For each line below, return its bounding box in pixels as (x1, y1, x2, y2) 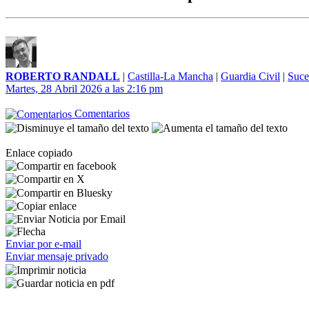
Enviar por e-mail (6, 238, 81, 250)
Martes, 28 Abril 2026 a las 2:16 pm (6, 83, 163, 94)
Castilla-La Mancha (128, 70, 213, 82)
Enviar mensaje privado (6, 250, 108, 263)
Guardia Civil (221, 70, 280, 82)
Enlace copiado (6, 146, 72, 159)
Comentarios (72, 108, 130, 119)
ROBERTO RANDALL (6, 70, 120, 82)
